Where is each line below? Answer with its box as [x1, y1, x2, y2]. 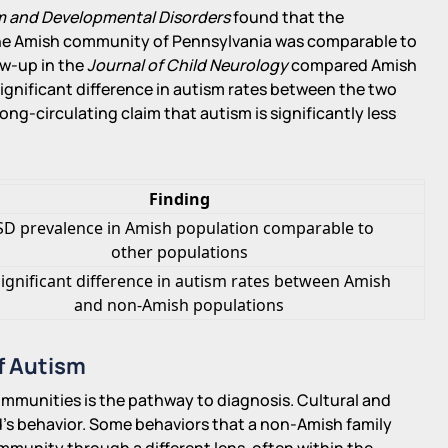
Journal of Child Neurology [87, 53, 289, 76]
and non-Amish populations [74, 293, 285, 316]
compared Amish [288, 53, 418, 76]
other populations [110, 240, 248, 263]
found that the [230, 5, 345, 28]
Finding [148, 187, 210, 210]
